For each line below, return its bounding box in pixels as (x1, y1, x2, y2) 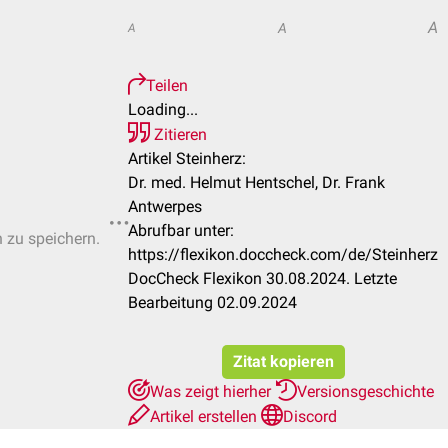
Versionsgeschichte (297, 382, 434, 401)
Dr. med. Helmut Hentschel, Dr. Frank (128, 173, 385, 192)
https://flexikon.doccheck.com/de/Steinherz (128, 245, 438, 264)
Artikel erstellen (150, 407, 261, 426)
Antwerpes (128, 197, 202, 216)
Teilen (146, 76, 188, 95)
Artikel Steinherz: (128, 149, 246, 168)
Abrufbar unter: (128, 221, 234, 240)
